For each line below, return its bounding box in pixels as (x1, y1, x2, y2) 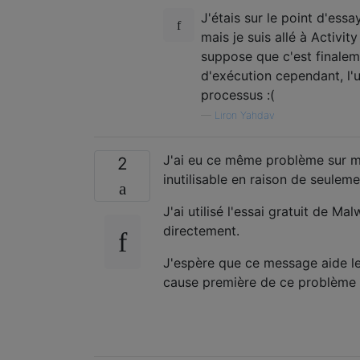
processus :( (201, 87, 275, 104)
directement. (163, 223, 239, 239)
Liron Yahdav (215, 109, 275, 122)
